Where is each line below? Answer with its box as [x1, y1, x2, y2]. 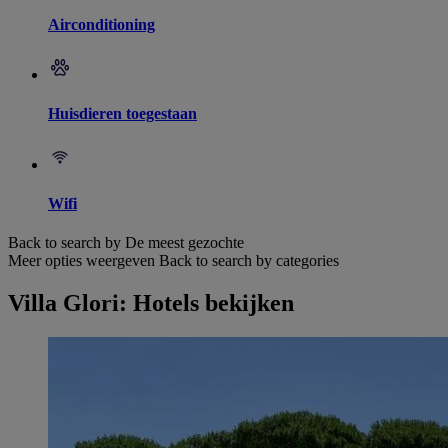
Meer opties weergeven [8, 252, 155, 270]
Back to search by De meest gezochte [8, 234, 244, 252]
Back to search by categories [159, 252, 339, 270]
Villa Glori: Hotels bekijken [8, 290, 294, 317]
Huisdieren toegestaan [48, 105, 197, 123]
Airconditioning [48, 15, 155, 33]
